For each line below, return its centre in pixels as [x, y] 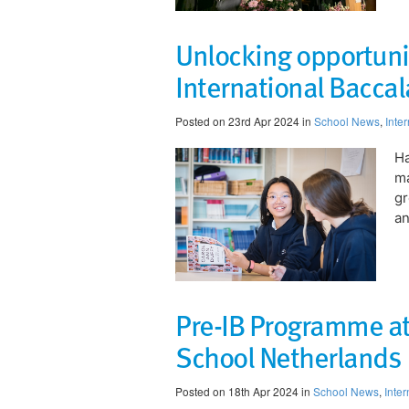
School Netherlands [288, 357]
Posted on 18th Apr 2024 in [244, 392]
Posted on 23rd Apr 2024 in [245, 121]
